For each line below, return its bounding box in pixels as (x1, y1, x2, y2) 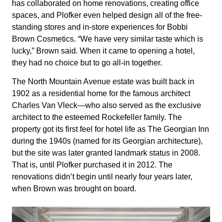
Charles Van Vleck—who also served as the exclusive (12, 101, 201, 110)
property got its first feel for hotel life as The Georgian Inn (12, 125, 209, 134)
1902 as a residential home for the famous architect (12, 89, 190, 98)
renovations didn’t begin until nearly (12, 172, 139, 181)
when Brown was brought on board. (12, 184, 136, 193)
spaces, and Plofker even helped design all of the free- (12, 10, 202, 19)
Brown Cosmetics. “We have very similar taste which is (12, 34, 203, 43)
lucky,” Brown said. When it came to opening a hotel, (12, 46, 195, 55)
